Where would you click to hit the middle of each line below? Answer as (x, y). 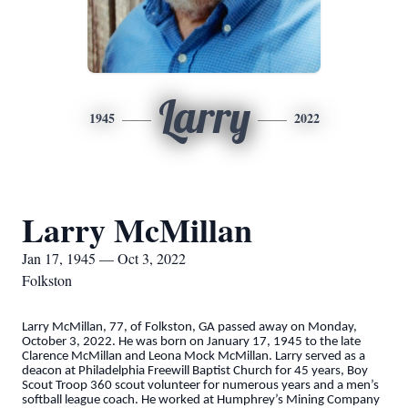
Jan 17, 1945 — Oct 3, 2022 (104, 258)
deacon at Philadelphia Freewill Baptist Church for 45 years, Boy (195, 371)
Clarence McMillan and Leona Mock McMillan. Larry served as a (194, 357)
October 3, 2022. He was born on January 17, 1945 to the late (191, 342)
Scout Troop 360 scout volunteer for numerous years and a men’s (200, 386)
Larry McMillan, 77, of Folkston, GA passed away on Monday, (189, 327)
